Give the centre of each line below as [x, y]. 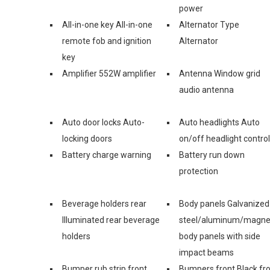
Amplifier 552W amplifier [109, 73]
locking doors [87, 138]
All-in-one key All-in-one [107, 24]
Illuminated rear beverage [111, 220]
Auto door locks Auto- [103, 122]
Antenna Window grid [220, 73]
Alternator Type [209, 24]
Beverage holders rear [104, 203]
